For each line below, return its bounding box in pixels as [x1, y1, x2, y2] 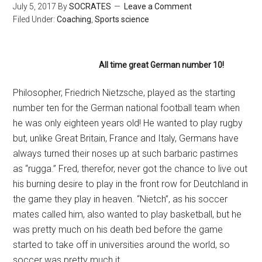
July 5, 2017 [13, 2, 57, 11]
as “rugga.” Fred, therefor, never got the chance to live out [13, 163, 248, 174]
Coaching [57, 15, 92, 24]
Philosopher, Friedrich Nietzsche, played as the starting [13, 87, 236, 98]
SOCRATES [69, 2, 112, 11]
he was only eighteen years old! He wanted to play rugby [13, 118, 243, 129]
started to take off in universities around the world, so [13, 239, 230, 250]
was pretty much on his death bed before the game [13, 224, 223, 235]
